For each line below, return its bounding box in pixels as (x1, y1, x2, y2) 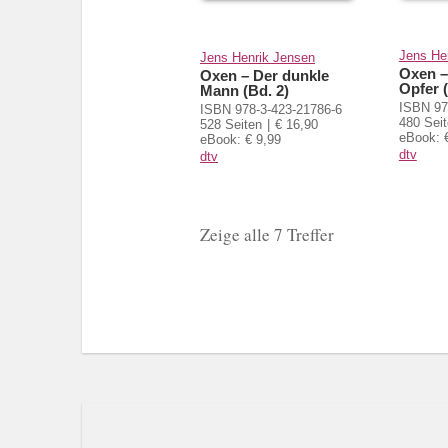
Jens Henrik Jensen (200, 50, 315, 66)
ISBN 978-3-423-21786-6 (200, 102, 342, 118)
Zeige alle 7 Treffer (200, 223, 334, 247)
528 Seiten (200, 117, 262, 133)
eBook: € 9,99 (200, 132, 281, 148)
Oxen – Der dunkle (200, 67, 329, 85)
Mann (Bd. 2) (200, 82, 289, 100)
